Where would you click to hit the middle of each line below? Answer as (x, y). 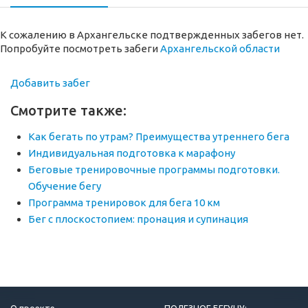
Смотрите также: (68, 111)
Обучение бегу (65, 186)
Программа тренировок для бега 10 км (124, 203)
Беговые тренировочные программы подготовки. (154, 170)
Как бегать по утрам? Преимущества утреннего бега (159, 137)
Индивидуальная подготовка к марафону (132, 153)
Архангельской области (220, 49)
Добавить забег (50, 83)
